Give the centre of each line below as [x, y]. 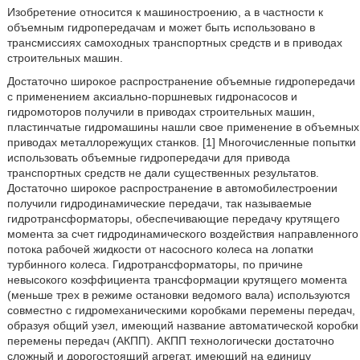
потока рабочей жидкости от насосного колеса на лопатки [160, 249]
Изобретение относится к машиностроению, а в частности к [165, 12]
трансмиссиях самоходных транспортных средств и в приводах [174, 43]
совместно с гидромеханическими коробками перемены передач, [181, 310]
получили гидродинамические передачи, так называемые [159, 203]
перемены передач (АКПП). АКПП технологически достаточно [170, 341]
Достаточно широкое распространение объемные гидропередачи [181, 81]
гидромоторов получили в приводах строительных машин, [161, 112]
